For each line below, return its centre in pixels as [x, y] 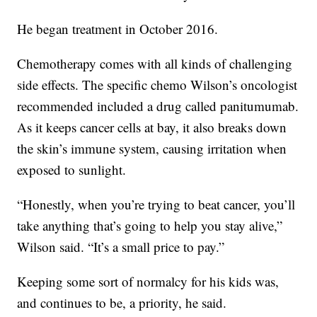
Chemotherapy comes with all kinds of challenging [155, 63]
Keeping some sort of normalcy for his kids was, [148, 281]
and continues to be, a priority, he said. [122, 302]
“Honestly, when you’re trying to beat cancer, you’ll [156, 204]
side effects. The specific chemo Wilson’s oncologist [157, 84]
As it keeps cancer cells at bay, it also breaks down [152, 127]
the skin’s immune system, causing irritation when [152, 148]
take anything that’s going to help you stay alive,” [150, 225]
